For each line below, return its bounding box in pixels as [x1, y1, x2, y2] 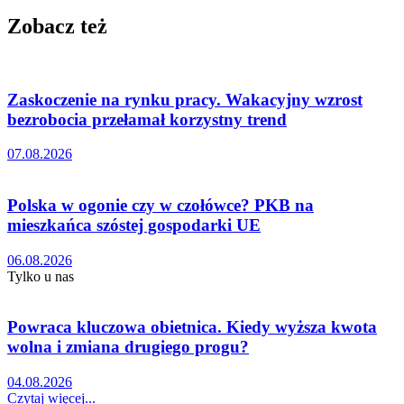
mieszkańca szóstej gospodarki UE [7, 216, 261, 235]
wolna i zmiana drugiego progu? [7, 337, 249, 357]
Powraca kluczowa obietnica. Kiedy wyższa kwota [7, 317, 377, 337]
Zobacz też [7, 14, 107, 38]
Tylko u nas [7, 268, 74, 284]
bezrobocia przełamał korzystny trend [7, 109, 287, 129]
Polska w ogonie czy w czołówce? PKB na [7, 196, 314, 216]
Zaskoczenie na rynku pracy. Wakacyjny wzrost [7, 89, 363, 109]
